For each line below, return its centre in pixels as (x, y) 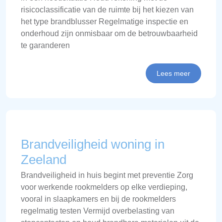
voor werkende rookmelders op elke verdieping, (104, 187)
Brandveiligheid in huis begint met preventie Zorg (107, 175)
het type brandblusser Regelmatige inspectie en (105, 21)
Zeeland (44, 159)
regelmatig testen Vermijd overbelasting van (98, 211)
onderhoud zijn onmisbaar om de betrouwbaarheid (109, 33)
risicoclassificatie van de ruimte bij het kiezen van (107, 9)
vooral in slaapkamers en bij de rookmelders (98, 199)
